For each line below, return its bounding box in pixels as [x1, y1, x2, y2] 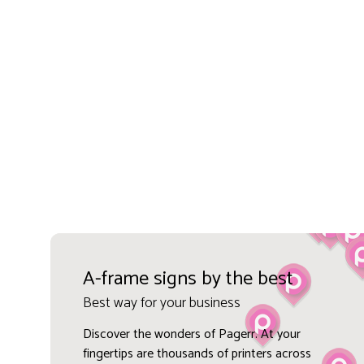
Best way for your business [82, 290, 240, 315]
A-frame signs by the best [82, 262, 293, 295]
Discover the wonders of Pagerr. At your [82, 323, 301, 345]
